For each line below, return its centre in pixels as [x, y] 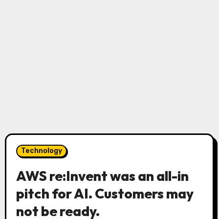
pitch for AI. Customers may [105, 193]
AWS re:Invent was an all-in [102, 176]
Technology [41, 151]
